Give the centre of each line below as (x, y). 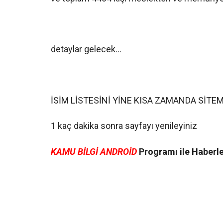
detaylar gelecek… (86, 49)
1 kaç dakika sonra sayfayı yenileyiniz (124, 126)
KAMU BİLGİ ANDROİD (94, 151)
